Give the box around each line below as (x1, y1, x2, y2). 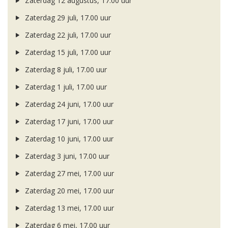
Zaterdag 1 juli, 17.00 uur (22, 82, 107, 92)
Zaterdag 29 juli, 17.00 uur (22, 13, 111, 23)
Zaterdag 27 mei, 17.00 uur (22, 168, 114, 179)
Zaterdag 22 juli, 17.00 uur (22, 30, 111, 40)
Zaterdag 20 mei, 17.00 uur (22, 186, 114, 196)
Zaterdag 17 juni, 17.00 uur (22, 117, 113, 127)
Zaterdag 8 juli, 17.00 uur (22, 65, 107, 75)
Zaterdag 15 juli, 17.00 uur (22, 47, 111, 58)
